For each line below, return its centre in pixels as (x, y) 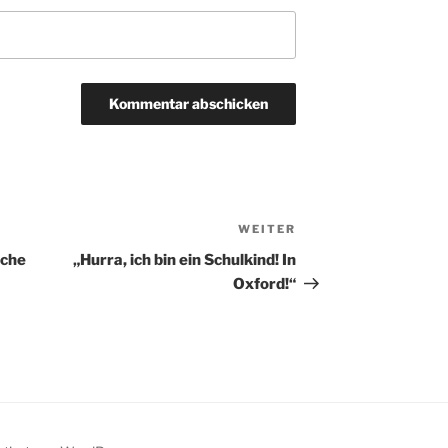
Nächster (331, 232)
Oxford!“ (265, 284)
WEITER (267, 229)
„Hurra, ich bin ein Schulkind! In (185, 260)
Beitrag (324, 256)
